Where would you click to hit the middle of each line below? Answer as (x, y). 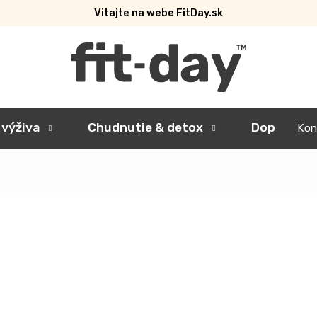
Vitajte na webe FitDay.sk (158, 13)
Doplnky (276, 127)
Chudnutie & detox (145, 127)
